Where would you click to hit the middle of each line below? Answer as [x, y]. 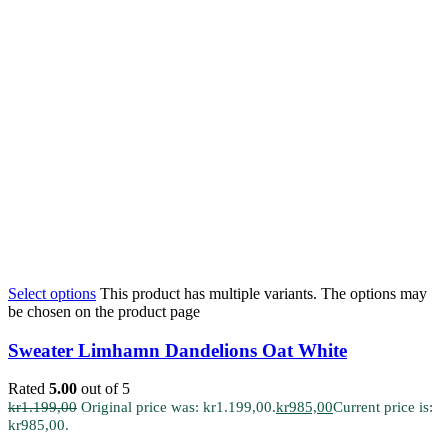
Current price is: [383, 407]
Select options [52, 293]
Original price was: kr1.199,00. [178, 407]
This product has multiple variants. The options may [263, 293]
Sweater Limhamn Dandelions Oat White [177, 350]
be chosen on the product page [104, 311]
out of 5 [103, 389]
